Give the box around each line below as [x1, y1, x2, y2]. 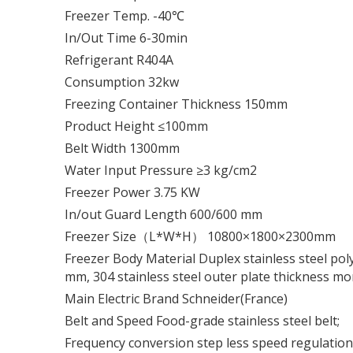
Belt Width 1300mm [65, 139, 183, 157]
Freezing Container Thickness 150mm [65, 95, 291, 113]
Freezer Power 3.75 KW [65, 183, 203, 201]
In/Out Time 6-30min [65, 28, 191, 46]
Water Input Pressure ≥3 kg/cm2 [65, 161, 260, 179]
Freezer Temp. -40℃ [65, 6, 188, 24]
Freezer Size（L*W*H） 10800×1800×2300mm [65, 227, 339, 245]
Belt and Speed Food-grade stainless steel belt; [65, 311, 343, 329]
